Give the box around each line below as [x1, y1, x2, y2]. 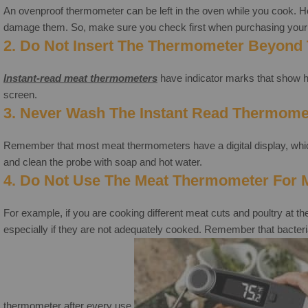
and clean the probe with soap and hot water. [3, 155, 202, 168]
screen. [3, 88, 37, 100]
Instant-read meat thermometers [3, 71, 157, 84]
